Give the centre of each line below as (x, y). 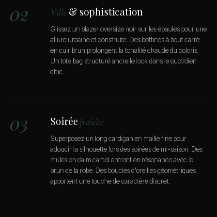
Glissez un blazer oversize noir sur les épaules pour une (129, 29)
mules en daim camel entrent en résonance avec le (122, 160)
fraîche (92, 122)
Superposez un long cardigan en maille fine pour (118, 139)
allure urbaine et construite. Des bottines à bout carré (125, 40)
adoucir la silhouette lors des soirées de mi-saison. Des (126, 149)
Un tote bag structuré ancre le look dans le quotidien (124, 61)
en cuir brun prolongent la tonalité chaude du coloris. (124, 51)
